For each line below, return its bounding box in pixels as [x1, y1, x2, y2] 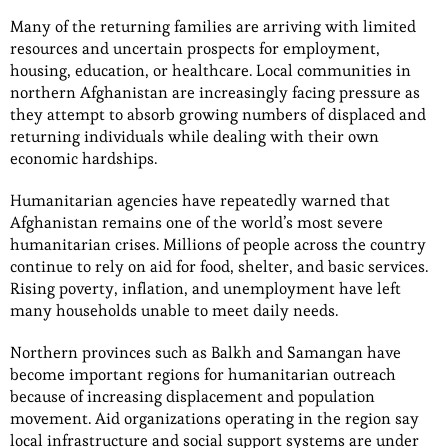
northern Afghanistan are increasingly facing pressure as [10, 81, 420, 103]
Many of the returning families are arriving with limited [10, 15, 416, 37]
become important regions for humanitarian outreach [10, 363, 396, 385]
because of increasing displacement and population [10, 385, 375, 407]
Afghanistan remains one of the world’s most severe [10, 211, 383, 233]
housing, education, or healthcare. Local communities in [10, 59, 411, 81]
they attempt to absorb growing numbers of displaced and [10, 103, 426, 125]
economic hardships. [10, 147, 157, 169]
